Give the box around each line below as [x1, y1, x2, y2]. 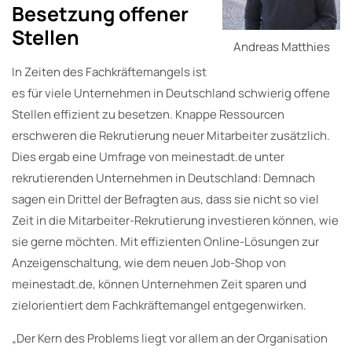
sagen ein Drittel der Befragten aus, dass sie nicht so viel [12, 190, 319, 207]
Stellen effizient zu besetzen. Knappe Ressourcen [12, 105, 284, 123]
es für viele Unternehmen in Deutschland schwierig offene [12, 84, 330, 101]
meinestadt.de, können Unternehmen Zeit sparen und [12, 275, 306, 292]
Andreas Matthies [233, 38, 330, 55]
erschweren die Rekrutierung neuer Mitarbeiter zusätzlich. [12, 126, 330, 144]
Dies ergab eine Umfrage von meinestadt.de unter [12, 148, 284, 165]
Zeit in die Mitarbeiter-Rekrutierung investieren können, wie [12, 211, 339, 229]
